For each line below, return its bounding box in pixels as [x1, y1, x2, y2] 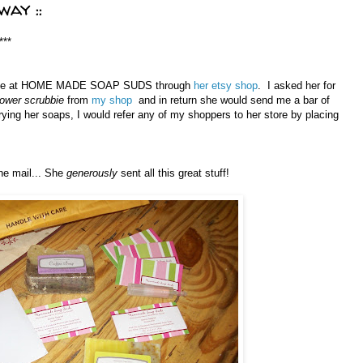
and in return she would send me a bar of [139, 94, 330, 107]
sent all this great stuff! [121, 167, 233, 180]
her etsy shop [194, 79, 258, 92]
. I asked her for [258, 79, 335, 92]
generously [66, 167, 121, 180]
